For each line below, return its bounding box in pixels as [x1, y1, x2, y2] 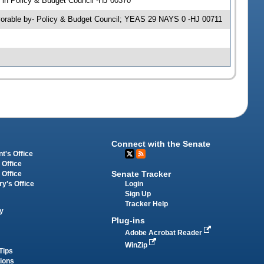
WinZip [125, 241, 150, 249]
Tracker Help [125, 200, 169, 207]
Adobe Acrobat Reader [125, 229, 204, 236]
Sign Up [125, 190, 151, 197]
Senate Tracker [111, 169, 171, 179]
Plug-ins [111, 215, 146, 225]
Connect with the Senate [111, 139, 211, 149]
